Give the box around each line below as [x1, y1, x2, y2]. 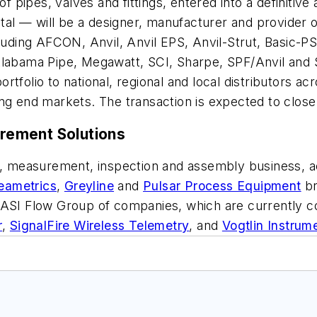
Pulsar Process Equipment [143, 178, 301, 194]
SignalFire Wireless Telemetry [9, 218, 190, 234]
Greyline [64, 178, 115, 194]
